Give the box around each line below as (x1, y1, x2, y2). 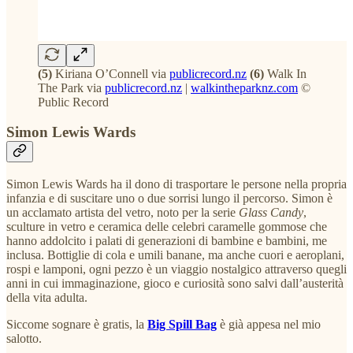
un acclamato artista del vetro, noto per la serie (6, 205, 239, 219)
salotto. (6, 331, 42, 345)
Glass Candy (239, 205, 303, 219)
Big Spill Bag (147, 317, 217, 331)
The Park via (38, 80, 105, 95)
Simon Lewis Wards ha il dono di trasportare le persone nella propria (6, 176, 347, 191)
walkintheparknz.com (191, 80, 298, 95)
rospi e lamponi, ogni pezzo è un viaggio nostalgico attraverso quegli (6, 262, 347, 276)
